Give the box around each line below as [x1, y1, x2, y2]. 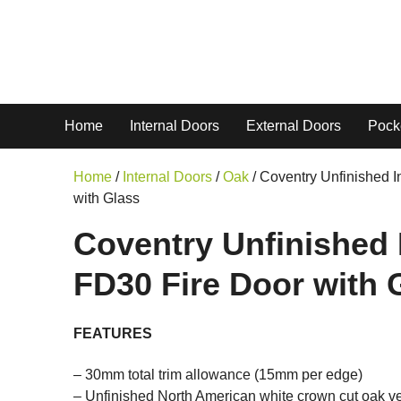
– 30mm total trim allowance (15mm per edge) [73, 366, 363, 382]
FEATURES [73, 326, 152, 342]
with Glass [73, 191, 140, 206]
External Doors [246, 118, 341, 133]
